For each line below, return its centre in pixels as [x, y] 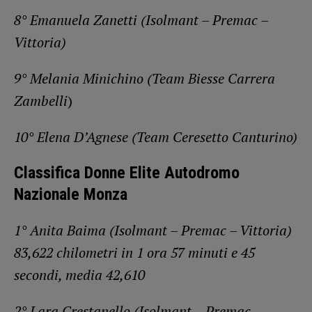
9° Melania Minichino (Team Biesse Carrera [145, 78]
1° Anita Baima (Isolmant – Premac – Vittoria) [153, 230]
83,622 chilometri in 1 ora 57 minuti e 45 [134, 252]
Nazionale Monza [71, 194]
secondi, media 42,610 [79, 274]
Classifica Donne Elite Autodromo [127, 172]
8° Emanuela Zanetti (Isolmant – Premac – [141, 19]
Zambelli [41, 100]
